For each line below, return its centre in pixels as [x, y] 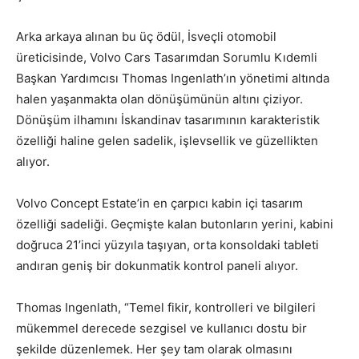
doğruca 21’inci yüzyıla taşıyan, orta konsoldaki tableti [167, 244]
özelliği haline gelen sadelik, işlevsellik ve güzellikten [167, 140]
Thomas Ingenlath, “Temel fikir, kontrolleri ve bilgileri [166, 307]
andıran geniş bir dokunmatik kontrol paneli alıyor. [157, 265]
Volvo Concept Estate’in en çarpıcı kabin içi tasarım [159, 203]
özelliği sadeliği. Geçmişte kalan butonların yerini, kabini [175, 224]
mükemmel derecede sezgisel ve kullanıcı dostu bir [161, 328]
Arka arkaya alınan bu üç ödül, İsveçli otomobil [146, 36]
